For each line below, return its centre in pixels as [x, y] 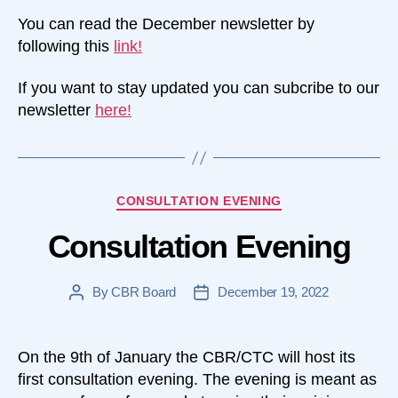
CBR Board [144, 291]
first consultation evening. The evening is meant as [197, 379]
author [93, 312]
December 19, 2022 [273, 291]
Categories [236, 199]
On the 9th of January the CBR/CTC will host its [187, 357]
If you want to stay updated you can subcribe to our [199, 88]
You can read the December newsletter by [166, 24]
